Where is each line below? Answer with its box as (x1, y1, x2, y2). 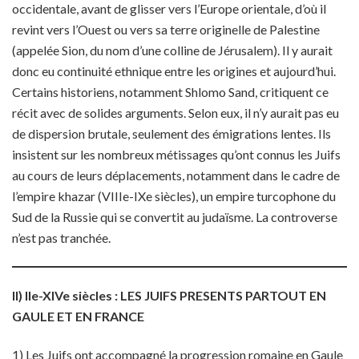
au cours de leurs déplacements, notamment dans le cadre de (12, 167, 340, 183)
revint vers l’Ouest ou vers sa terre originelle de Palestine (12, 22, 320, 37)
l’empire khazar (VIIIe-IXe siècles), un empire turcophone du (12, 188, 336, 204)
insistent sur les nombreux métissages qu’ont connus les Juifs (12, 147, 341, 162)
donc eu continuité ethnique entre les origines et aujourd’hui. (12, 63, 336, 79)
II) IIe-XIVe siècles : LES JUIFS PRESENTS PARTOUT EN (12, 288, 326, 303)
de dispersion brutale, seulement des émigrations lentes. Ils (12, 126, 331, 141)
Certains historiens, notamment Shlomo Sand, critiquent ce (12, 84, 329, 99)
